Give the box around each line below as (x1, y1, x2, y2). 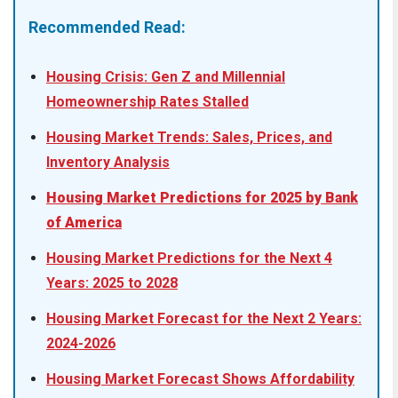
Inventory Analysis (46, 154, 170, 171)
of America (46, 214, 122, 232)
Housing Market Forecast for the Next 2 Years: (46, 310, 362, 328)
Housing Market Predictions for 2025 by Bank (46, 189, 358, 207)
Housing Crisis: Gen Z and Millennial (46, 68, 285, 86)
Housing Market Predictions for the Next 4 (46, 250, 332, 267)
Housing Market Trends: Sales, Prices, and (46, 129, 332, 147)
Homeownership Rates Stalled (46, 93, 249, 111)
